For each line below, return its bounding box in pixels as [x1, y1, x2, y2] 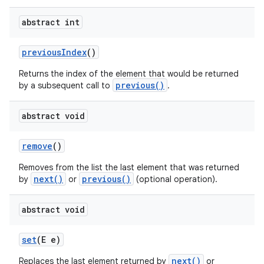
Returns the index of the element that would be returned [19, 68, 239, 79]
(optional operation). [134, 174, 217, 184]
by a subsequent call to [19, 80, 113, 91]
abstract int [22, 16, 80, 28]
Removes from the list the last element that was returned [19, 162, 239, 173]
